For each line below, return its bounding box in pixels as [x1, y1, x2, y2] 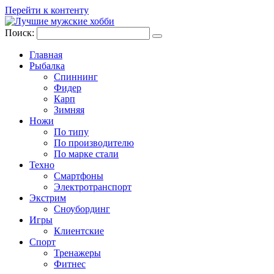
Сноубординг [54, 204, 110, 214]
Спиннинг [54, 72, 98, 82]
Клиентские [54, 226, 104, 236]
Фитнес [54, 259, 86, 269]
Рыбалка [29, 61, 65, 71]
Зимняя [54, 105, 84, 115]
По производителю [54, 138, 134, 148]
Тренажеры [54, 248, 101, 258]
